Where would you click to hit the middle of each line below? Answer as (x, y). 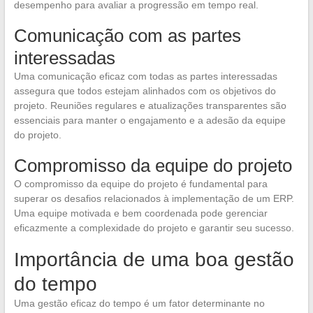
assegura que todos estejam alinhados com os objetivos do (145, 91)
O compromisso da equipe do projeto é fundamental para (140, 184)
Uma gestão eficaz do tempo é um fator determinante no (139, 304)
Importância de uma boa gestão (154, 260)
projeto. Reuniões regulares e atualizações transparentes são (150, 106)
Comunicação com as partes (127, 36)
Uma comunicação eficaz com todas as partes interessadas (145, 77)
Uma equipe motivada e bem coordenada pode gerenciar (140, 213)
